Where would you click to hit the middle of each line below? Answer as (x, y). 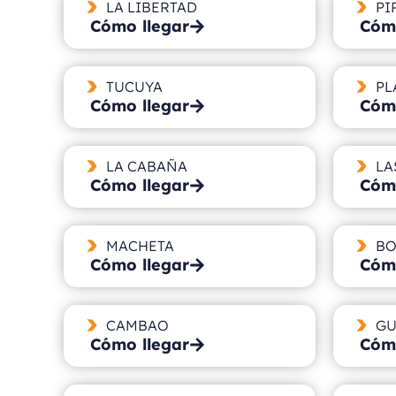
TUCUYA (134, 86)
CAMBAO (137, 325)
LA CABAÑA (146, 166)
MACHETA (140, 245)
